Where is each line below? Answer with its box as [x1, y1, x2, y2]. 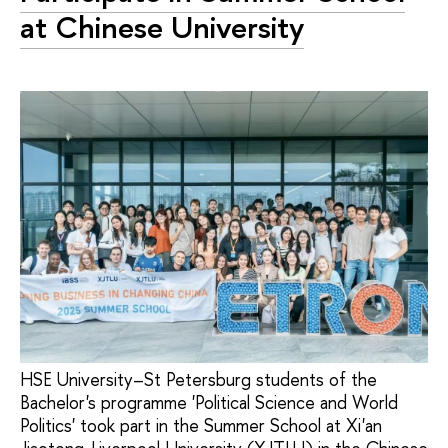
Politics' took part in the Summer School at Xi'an [20, 412, 382, 438]
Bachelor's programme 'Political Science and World [20, 389, 398, 415]
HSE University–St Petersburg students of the [20, 366, 377, 392]
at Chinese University [20, 5, 304, 48]
